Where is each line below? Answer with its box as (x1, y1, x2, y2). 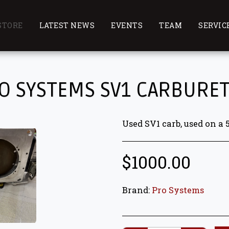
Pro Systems (152, 185, 204, 195)
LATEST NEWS (39, 20, 95, 30)
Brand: (122, 185, 150, 195)
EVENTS (111, 20, 143, 30)
